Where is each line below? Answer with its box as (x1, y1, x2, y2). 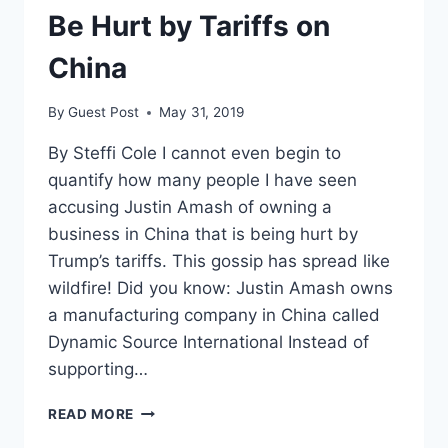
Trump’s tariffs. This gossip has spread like (48, 251, 390, 272)
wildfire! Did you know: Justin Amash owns (48, 278, 393, 299)
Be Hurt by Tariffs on (48, 8, 330, 43)
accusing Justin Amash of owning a (48, 197, 332, 218)
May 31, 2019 (159, 104, 245, 121)
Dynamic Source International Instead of (48, 332, 369, 353)
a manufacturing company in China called (48, 305, 380, 326)
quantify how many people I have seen (48, 170, 357, 191)
